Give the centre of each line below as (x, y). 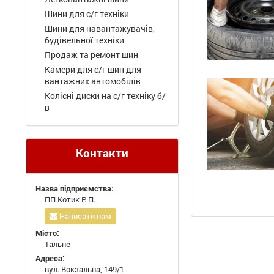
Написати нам (85, 216)
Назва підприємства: (75, 188)
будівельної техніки (84, 40)
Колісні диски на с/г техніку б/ (105, 96)
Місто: (47, 233)
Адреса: (50, 258)
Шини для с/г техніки (87, 14)
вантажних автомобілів (93, 81)
